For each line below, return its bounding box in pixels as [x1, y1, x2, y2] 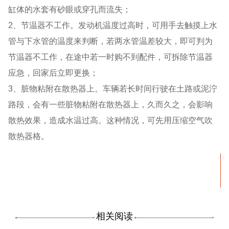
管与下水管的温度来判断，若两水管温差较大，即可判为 [8, 36, 213, 46]
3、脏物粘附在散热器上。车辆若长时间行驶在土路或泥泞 [8, 84, 218, 94]
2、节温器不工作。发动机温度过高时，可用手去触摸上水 [8, 20, 218, 30]
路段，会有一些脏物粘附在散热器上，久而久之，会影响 [8, 100, 213, 109]
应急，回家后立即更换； [8, 68, 99, 78]
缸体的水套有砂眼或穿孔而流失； [8, 5, 131, 14]
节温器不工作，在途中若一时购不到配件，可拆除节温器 [8, 52, 213, 62]
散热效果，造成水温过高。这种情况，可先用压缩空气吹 [8, 116, 213, 125]
